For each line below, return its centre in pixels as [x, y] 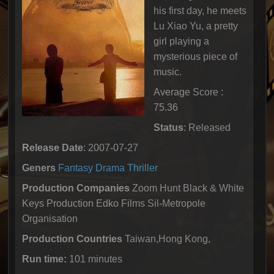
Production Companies [76, 188]
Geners [39, 168]
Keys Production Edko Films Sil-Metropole [113, 203]
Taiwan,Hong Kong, [166, 239]
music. [167, 72]
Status [168, 128]
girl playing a [181, 41]
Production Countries [72, 239]
